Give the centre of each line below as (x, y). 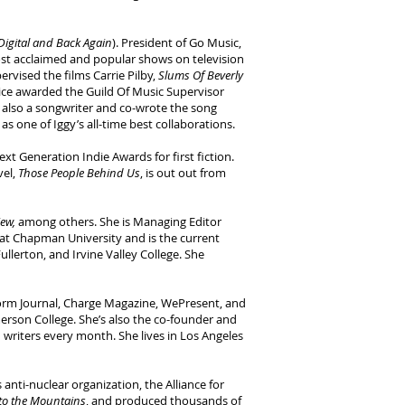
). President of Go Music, (177, 42)
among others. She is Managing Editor (118, 221)
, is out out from (183, 173)
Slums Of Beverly (201, 75)
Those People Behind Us (79, 173)
